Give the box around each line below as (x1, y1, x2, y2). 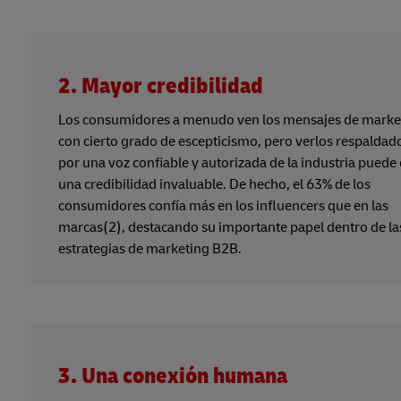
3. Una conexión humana (58, 362, 287, 390)
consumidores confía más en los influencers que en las (58, 196, 388, 215)
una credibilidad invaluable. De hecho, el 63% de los (58, 175, 371, 193)
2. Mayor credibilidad (58, 72, 263, 100)
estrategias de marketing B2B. (58, 239, 242, 258)
